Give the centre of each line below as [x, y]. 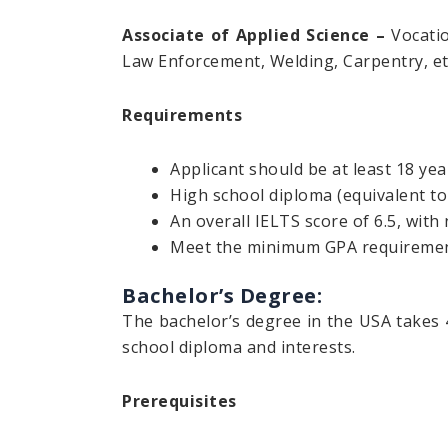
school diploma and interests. [239, 347]
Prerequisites [179, 401]
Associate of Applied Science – [254, 35]
